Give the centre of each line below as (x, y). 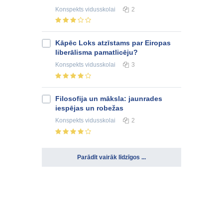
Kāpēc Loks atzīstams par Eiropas (113, 43)
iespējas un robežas (89, 108)
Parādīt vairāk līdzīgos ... (111, 158)
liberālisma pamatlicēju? (97, 53)
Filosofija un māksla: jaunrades (109, 99)
